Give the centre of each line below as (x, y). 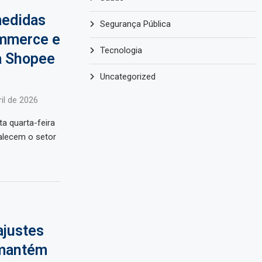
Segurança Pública (136, 24)
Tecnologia (121, 51)
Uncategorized (128, 77)
